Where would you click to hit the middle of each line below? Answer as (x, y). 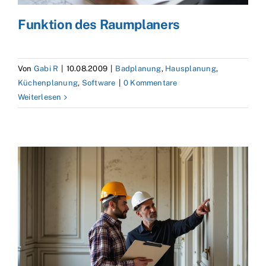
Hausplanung (191, 69)
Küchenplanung (48, 83)
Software (99, 83)
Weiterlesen (40, 97)
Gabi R (46, 69)
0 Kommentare (150, 83)
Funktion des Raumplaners (99, 25)
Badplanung (138, 69)
